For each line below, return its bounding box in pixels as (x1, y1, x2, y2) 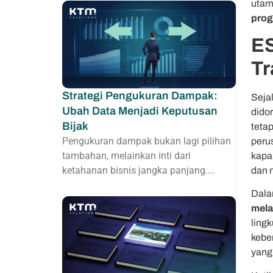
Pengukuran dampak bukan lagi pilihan (62, 135, 231, 147)
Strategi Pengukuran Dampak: (62, 89, 218, 102)
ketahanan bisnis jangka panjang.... (62, 164, 215, 176)
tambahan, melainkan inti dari (62, 149, 191, 161)
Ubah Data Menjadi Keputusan (62, 104, 218, 117)
